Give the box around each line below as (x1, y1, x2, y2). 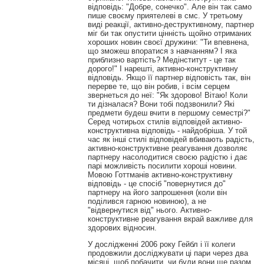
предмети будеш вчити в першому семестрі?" (87, 108, 250, 117)
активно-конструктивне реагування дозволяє (87, 143, 247, 153)
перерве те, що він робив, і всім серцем (87, 81, 230, 91)
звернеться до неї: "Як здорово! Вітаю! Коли (87, 90, 247, 100)
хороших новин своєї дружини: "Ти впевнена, (87, 37, 249, 47)
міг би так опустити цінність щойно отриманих (87, 28, 252, 38)
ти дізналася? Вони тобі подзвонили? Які (87, 99, 235, 108)
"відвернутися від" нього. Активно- (87, 205, 212, 214)
